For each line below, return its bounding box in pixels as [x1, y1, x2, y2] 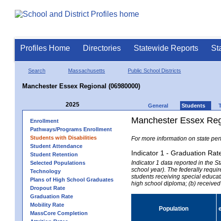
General [148, 102, 168, 109]
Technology [30, 168, 61, 174]
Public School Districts [128, 67, 181, 74]
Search [28, 67, 45, 74]
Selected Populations [30, 159, 85, 166]
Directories [83, 44, 121, 52]
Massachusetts [68, 67, 105, 74]
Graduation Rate [30, 193, 73, 199]
